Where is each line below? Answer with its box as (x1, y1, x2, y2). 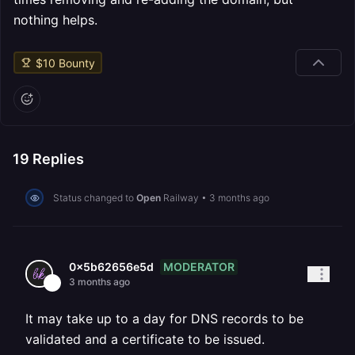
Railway (163, 191, 199, 204)
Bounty (55, 55, 95, 70)
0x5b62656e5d (69, 260, 154, 273)
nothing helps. (13, 12, 97, 28)
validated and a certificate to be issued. (25, 331, 265, 347)
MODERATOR (163, 259, 235, 273)
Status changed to (53, 191, 136, 204)
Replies (29, 151, 84, 167)
